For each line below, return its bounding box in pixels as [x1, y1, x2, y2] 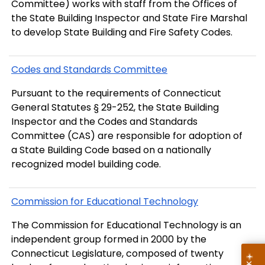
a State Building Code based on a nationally [11, 143, 211, 157]
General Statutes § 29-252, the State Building [11, 101, 219, 115]
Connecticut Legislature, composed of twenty [11, 247, 224, 261]
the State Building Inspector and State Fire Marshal [11, 11, 247, 25]
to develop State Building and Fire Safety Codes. [11, 25, 232, 39]
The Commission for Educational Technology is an [11, 218, 241, 232]
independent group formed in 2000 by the [11, 232, 206, 247]
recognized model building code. [11, 157, 161, 172]
